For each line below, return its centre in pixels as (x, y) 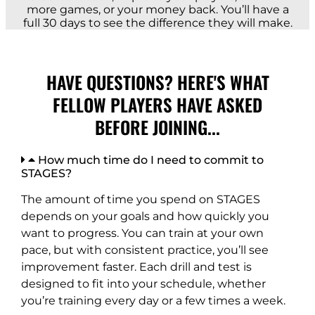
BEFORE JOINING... (157, 127)
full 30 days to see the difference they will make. (157, 23)
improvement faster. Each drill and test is (136, 266)
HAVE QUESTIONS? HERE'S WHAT (157, 82)
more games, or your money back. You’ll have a (157, 10)
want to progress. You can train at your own (142, 233)
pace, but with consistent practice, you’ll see (144, 250)
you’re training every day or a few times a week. (153, 300)
